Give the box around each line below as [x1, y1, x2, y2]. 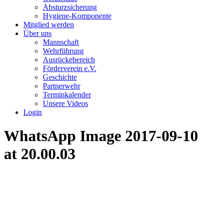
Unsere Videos [43, 99, 88, 108]
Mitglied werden [23, 20, 74, 29]
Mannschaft [43, 38, 79, 46]
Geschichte [43, 73, 77, 81]
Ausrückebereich [43, 55, 95, 64]
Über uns [23, 29, 52, 37]
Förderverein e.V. [43, 64, 96, 73]
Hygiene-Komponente [43, 12, 111, 20]
